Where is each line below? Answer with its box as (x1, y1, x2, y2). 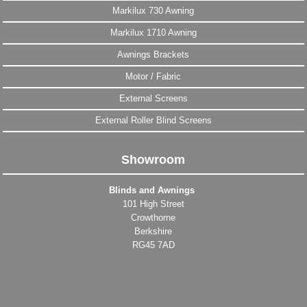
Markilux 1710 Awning (110, 27, 197, 38)
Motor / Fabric (125, 71, 182, 82)
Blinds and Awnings (109, 185, 198, 196)
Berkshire (134, 226, 173, 237)
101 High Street (122, 199, 184, 210)
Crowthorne (131, 212, 176, 223)
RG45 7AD (132, 240, 175, 251)
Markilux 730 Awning (112, 5, 195, 16)
